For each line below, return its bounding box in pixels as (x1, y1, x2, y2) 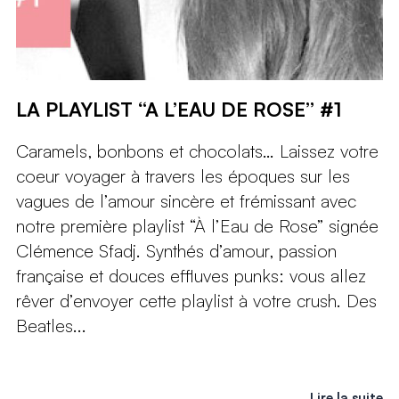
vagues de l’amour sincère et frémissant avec (15, 190, 356, 213)
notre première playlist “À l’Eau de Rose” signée (15, 215, 379, 238)
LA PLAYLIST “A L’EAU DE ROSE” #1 (15, 97, 341, 122)
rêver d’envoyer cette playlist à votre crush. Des (15, 289, 377, 313)
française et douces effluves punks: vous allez (15, 265, 366, 288)
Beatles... (15, 314, 86, 338)
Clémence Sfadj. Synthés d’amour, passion (15, 240, 337, 263)
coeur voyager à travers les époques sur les (15, 165, 350, 188)
